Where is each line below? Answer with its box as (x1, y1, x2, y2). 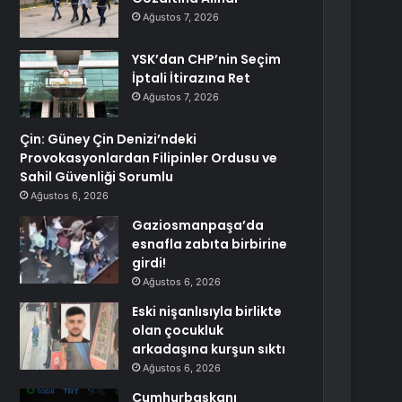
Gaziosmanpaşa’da (132, 216, 265, 234)
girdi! (132, 254, 167, 272)
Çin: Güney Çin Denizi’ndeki (20, 130, 197, 148)
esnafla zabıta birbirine (132, 235, 288, 253)
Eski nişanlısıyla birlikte (132, 302, 283, 320)
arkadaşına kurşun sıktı (132, 340, 286, 358)
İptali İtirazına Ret (132, 69, 251, 87)
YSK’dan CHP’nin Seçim (132, 50, 282, 68)
